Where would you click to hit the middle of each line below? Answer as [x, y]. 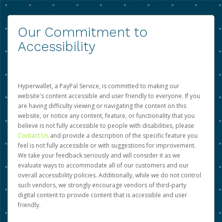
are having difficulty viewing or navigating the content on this [102, 106]
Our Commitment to [83, 32]
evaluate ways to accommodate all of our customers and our [103, 165]
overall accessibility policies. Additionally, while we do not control [110, 175]
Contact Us [34, 136]
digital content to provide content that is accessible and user [103, 195]
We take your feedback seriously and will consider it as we [99, 155]
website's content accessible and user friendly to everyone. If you [109, 96]
